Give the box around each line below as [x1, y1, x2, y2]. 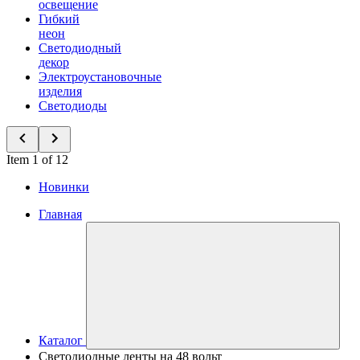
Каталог [39, 333, 83, 347]
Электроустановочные [39, 70, 162, 84]
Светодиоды [39, 99, 107, 112]
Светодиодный [39, 41, 121, 55]
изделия [39, 84, 82, 98]
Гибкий [39, 12, 80, 26]
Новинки [39, 180, 89, 194]
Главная [39, 207, 82, 221]
